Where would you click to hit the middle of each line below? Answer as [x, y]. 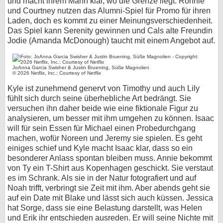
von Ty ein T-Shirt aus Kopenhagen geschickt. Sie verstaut [110, 168]
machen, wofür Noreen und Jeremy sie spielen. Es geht [105, 138]
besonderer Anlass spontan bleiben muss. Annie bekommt [110, 158]
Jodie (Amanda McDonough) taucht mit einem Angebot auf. [111, 41]
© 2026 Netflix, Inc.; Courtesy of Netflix [57, 73]
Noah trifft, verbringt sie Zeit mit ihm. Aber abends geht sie [109, 188]
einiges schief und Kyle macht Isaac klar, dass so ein [100, 148]
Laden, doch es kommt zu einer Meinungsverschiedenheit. [110, 21]
